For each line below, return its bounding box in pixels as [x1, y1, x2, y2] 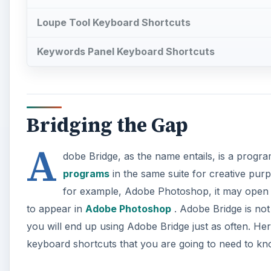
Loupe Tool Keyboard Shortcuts [37, 16, 191, 28]
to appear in [27, 203, 85, 215]
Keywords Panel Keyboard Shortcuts [37, 45, 215, 57]
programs [62, 168, 109, 180]
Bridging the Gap [27, 112, 188, 139]
